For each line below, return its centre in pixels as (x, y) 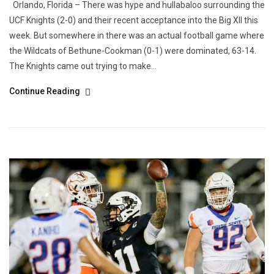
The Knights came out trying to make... (83, 66)
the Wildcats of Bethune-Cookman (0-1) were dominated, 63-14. (133, 50)
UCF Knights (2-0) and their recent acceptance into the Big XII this (134, 20)
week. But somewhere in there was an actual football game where (137, 35)
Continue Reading (46, 91)
